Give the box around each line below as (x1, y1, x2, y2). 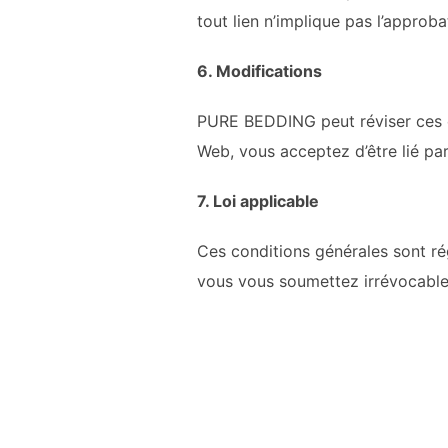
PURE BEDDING (197, 111, 316, 131)
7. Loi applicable (197, 191, 319, 211)
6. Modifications (197, 61, 322, 81)
